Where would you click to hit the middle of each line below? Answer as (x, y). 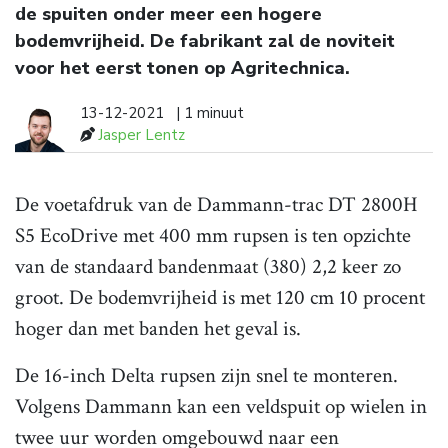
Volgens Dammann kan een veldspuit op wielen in (221, 407)
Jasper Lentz (141, 135)
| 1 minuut (210, 113)
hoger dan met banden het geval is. (158, 329)
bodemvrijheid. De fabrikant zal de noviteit (205, 41)
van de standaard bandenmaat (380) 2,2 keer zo (208, 267)
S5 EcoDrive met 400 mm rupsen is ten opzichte (213, 236)
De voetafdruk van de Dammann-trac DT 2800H (216, 205)
